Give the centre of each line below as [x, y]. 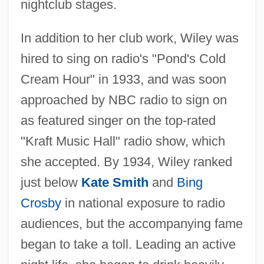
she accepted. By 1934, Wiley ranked [126, 161]
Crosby [41, 203]
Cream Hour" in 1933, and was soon [123, 79]
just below [51, 182]
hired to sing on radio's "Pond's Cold [123, 58]
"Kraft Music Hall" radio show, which [123, 141]
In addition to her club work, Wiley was [129, 38]
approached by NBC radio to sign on [123, 100]
